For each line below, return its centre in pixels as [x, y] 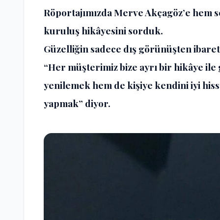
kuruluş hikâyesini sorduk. [103, 30]
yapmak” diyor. [77, 103]
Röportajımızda [79, 12]
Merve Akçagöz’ [150, 12]
